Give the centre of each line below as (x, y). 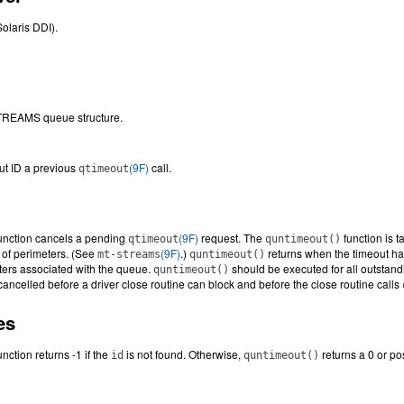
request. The (232, 238)
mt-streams (129, 254)
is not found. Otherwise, (184, 354)
